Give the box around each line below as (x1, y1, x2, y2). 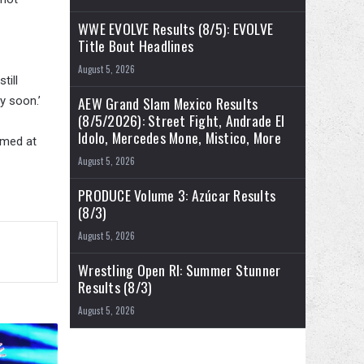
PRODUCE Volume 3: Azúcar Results (78, 184, 275, 206)
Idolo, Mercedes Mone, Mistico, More (78, 127, 281, 149)
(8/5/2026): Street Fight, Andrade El (78, 110, 284, 132)
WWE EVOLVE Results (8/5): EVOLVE (78, 18, 273, 40)
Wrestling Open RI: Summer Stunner (78, 259, 281, 281)
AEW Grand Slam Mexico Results (78, 93, 258, 115)
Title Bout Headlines (78, 35, 193, 57)
